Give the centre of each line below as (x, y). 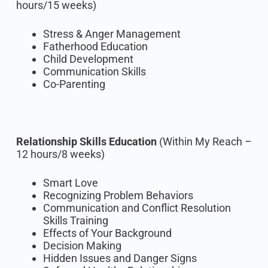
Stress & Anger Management (112, 34)
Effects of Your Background (107, 233)
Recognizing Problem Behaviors (118, 195)
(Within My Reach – (204, 141)
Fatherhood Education (95, 46)
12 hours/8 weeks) (60, 154)
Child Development (88, 59)
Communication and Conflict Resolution (137, 208)
